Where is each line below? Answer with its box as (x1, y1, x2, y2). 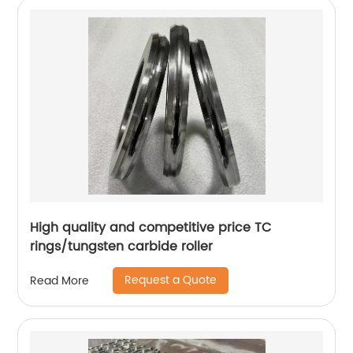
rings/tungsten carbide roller (30, 236, 214, 258)
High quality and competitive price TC (30, 217, 272, 239)
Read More (30, 271, 90, 290)
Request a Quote (124, 271, 217, 290)
